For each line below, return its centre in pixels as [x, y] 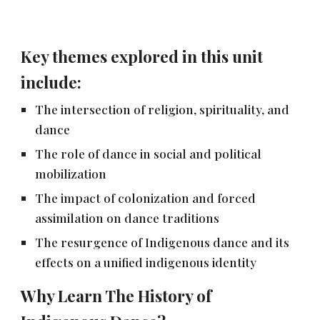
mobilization [71, 173]
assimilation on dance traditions [127, 217]
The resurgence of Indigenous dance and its [162, 242]
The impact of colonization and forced [146, 197]
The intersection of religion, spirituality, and [162, 109]
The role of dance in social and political [149, 153]
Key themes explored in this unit [142, 56]
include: [51, 82]
